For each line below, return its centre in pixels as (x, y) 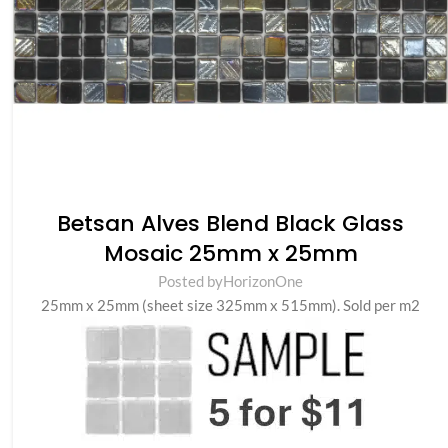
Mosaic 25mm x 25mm (230, 253)
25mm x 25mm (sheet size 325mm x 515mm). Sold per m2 (231, 304)
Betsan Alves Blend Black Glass (231, 223)
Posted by (191, 280)
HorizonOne (263, 280)
